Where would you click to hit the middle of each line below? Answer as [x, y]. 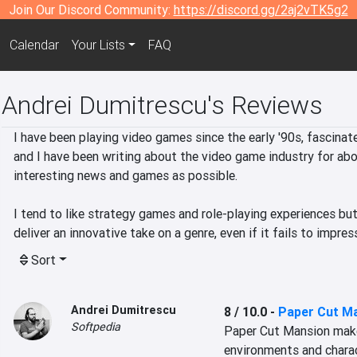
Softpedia [96, 327]
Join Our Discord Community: [91, 10]
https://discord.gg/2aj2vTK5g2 [261, 10]
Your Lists [98, 45]
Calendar [34, 45]
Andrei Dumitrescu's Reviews [162, 105]
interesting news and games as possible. [126, 175]
